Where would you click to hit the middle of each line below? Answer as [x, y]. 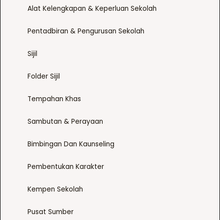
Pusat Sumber [51, 212]
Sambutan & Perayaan [65, 121]
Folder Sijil [44, 76]
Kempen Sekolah [55, 189]
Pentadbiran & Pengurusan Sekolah [86, 31]
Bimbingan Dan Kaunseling [71, 144]
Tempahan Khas [54, 99]
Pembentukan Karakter [66, 166]
